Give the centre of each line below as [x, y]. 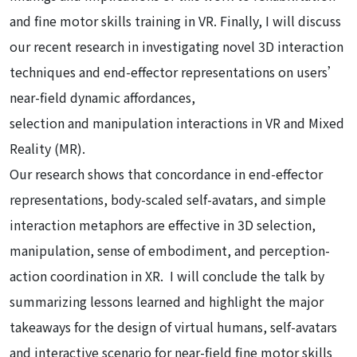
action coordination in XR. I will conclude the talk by [167, 275]
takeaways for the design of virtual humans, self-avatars [173, 326]
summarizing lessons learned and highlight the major [167, 301]
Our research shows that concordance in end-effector [166, 173]
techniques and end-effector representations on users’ [175, 71]
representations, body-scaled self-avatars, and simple [168, 199]
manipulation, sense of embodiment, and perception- [170, 250]
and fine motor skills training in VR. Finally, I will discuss [175, 20]
